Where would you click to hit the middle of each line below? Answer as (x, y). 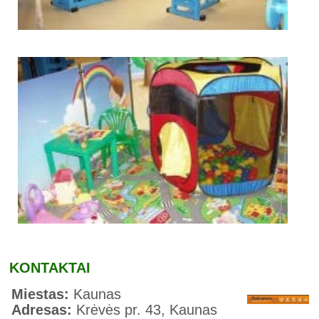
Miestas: (43, 294)
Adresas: (44, 309)
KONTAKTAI (50, 267)
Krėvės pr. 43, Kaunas (147, 309)
